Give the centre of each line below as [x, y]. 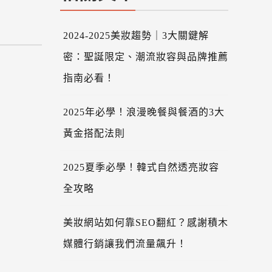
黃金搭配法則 [94, 133]
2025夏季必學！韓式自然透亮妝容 [141, 167]
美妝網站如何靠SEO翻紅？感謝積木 [145, 222]
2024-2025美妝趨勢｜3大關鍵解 [136, 35]
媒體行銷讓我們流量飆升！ [125, 243]
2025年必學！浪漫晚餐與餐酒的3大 [144, 112]
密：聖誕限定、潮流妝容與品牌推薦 [145, 56]
